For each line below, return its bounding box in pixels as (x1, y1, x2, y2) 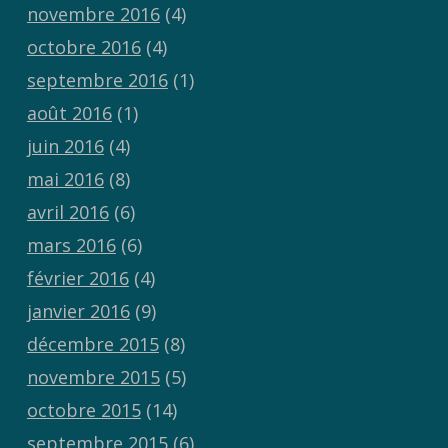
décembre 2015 (26, 332, 159, 357)
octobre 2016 (26, 35, 141, 60)
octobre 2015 (26, 398, 141, 423)
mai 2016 (26, 167, 104, 192)
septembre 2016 (26, 68, 168, 93)
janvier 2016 (26, 299, 130, 324)
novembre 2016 (26, 2, 160, 27)
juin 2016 (26, 134, 104, 159)
